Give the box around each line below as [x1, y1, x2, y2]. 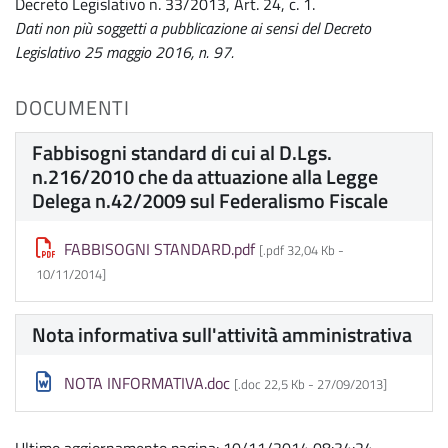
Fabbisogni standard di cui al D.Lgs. [32, 137, 332, 169]
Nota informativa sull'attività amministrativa [32, 319, 412, 351]
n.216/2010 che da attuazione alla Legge [32, 161, 378, 193]
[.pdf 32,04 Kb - [259, 240, 344, 261]
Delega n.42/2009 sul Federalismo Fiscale [32, 185, 388, 217]
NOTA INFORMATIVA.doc [64, 371, 230, 396]
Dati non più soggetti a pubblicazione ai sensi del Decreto [15, 16, 371, 41]
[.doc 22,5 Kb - [234, 374, 317, 395]
